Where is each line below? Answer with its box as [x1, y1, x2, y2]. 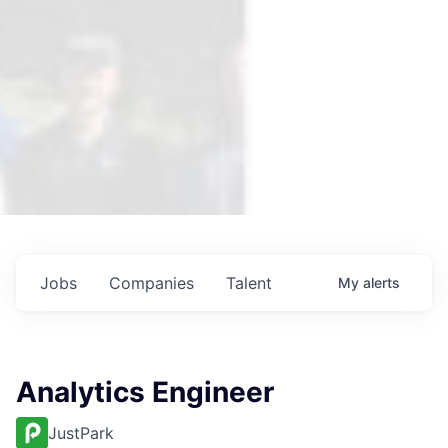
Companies [109, 272, 194, 293]
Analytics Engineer [16, 374, 274, 409]
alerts [363, 273, 400, 291]
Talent [226, 272, 272, 293]
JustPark [48, 422, 114, 443]
